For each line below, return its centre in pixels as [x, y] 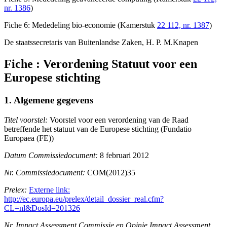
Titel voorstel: [26, 120]
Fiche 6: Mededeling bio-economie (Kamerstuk [81, 25]
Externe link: [49, 190]
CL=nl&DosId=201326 [42, 208]
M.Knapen [181, 43]
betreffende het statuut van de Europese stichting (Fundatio [98, 129]
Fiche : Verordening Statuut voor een [101, 64]
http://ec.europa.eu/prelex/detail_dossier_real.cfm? [84, 199]
